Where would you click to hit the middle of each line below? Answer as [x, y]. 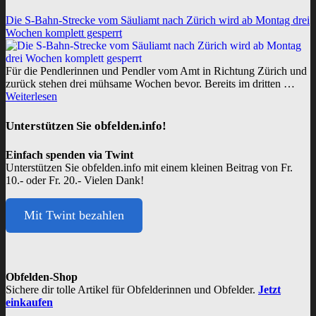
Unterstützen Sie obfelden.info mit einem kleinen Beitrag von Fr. [149, 168]
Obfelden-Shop [42, 277]
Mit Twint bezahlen [74, 215]
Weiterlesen [31, 96]
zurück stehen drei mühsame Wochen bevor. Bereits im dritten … [150, 83]
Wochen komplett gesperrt [64, 32]
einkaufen [29, 303]
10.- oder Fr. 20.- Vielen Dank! [75, 181]
